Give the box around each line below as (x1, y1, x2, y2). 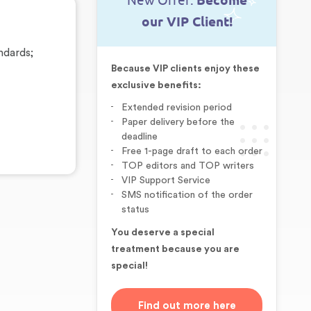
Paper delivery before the (121, 117, 235, 127)
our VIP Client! (141, 14, 233, 30)
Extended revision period (121, 103, 232, 112)
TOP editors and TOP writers (121, 161, 254, 171)
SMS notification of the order (121, 190, 253, 200)
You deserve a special (111, 228, 215, 237)
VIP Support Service (121, 176, 210, 185)
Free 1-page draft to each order (121, 146, 262, 156)
